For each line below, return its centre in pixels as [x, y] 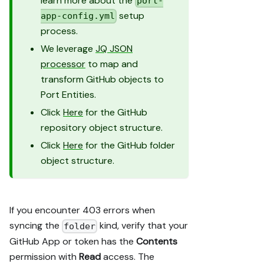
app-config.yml [78, 16]
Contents [157, 241]
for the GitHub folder [129, 146]
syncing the [36, 226]
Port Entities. [68, 95]
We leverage [68, 49]
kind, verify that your [143, 226]
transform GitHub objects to [102, 80]
